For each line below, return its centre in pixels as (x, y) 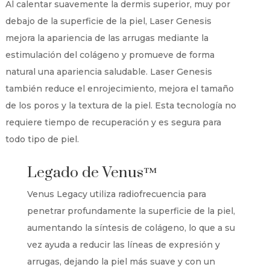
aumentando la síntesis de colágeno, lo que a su (131, 228)
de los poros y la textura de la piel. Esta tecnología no (121, 105)
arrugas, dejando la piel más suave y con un (121, 261)
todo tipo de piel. (42, 139)
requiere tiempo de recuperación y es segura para (113, 122)
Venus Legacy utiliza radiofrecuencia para (116, 194)
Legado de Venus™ (92, 172)
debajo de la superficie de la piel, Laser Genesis (108, 21)
